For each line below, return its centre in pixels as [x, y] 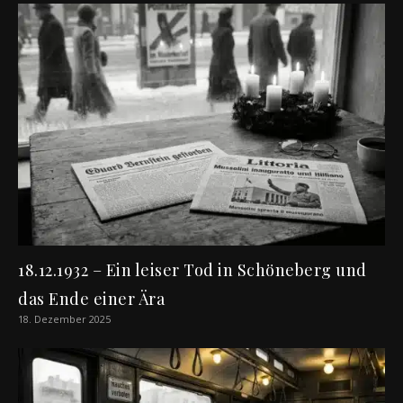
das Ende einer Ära [91, 299]
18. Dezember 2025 [64, 319]
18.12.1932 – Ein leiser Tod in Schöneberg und [193, 270]
